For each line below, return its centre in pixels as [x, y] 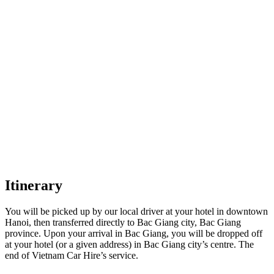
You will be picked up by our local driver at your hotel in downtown [136, 212]
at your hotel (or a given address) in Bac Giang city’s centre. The [129, 245]
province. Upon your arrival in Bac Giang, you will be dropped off [134, 234]
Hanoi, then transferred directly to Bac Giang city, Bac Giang [123, 223]
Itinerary [34, 186]
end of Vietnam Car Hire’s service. [72, 256]
